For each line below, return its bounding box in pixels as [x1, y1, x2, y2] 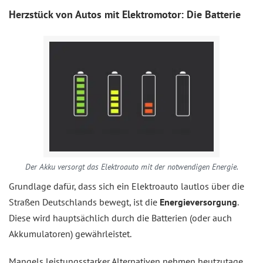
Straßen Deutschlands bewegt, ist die [9, 195, 160, 208]
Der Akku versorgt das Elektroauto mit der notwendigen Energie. [25, 161, 238, 172]
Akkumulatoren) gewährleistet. [9, 227, 131, 240]
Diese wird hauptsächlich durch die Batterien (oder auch [9, 211, 232, 224]
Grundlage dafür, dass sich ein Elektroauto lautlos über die [9, 180, 244, 192]
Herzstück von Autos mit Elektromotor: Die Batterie [9, 7, 241, 21]
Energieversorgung [160, 195, 237, 208]
